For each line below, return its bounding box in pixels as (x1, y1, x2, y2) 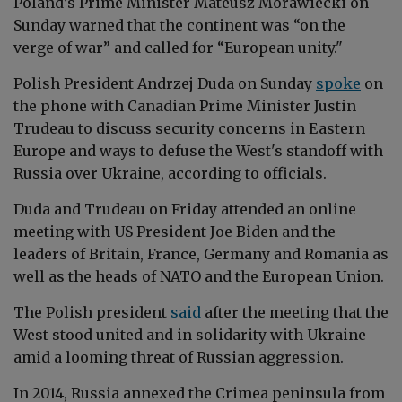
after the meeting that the (205, 303, 389, 322)
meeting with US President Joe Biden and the (13, 223, 336, 241)
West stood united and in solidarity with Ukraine (13, 326, 366, 345)
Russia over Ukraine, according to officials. (13, 164, 327, 183)
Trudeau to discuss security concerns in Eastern (13, 119, 365, 138)
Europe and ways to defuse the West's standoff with (13, 142, 383, 161)
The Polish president (13, 303, 170, 322)
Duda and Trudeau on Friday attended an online (13, 200, 356, 219)
